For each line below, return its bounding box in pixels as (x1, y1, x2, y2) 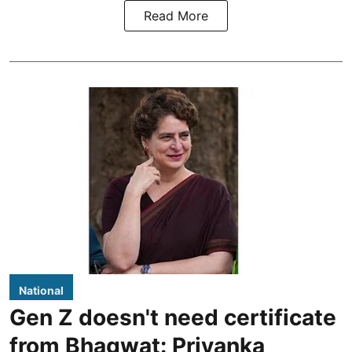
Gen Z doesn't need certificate (9, 304, 336, 332)
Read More (144, 7, 208, 24)
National (19, 284, 64, 298)
